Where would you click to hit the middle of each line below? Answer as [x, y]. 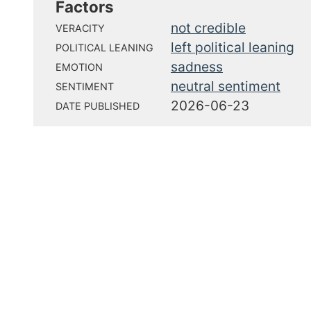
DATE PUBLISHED [98, 106]
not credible [208, 28]
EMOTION [79, 67]
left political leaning [233, 47]
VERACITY [80, 28]
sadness [197, 67]
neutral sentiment [226, 86]
